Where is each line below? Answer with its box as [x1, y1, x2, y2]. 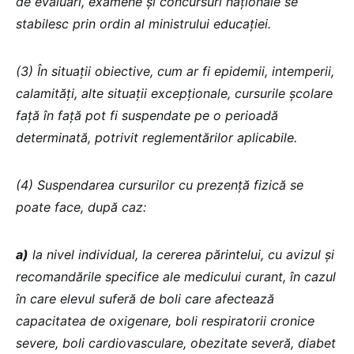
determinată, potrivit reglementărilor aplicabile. [16, 129, 297, 145]
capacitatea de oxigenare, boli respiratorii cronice [16, 312, 314, 329]
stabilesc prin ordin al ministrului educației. [16, 15, 271, 32]
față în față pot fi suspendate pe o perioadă [16, 107, 278, 123]
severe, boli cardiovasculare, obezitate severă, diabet [16, 334, 336, 351]
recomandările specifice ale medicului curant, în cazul [16, 268, 336, 284]
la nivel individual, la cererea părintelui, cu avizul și [28, 246, 334, 262]
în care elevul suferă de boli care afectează [16, 290, 274, 307]
